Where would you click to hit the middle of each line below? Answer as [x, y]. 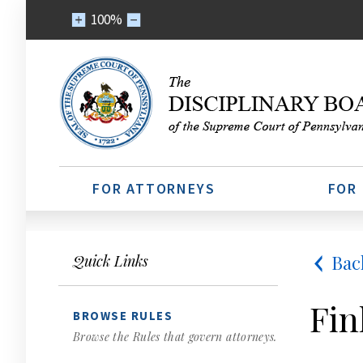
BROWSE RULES [123, 316]
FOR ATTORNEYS [154, 188]
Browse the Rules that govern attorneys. [175, 337]
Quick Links [111, 261]
